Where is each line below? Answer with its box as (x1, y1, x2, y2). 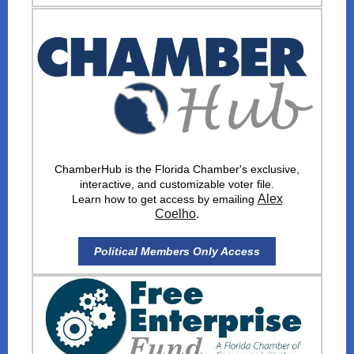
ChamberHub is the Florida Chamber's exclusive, (55, 163, 299, 175)
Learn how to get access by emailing (71, 193, 258, 205)
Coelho (155, 207, 196, 220)
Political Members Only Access (94, 245, 260, 258)
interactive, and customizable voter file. (80, 178, 274, 190)
